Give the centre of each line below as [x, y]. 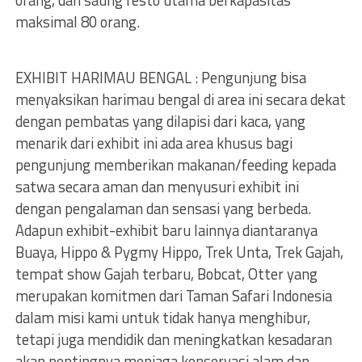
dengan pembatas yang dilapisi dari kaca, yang [160, 121]
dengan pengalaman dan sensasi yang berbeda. [163, 208]
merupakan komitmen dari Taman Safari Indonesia [173, 296]
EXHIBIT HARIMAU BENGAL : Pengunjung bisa [160, 78]
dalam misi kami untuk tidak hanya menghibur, [162, 318]
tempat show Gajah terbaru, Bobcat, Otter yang [166, 274]
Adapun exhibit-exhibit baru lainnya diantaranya [166, 230]
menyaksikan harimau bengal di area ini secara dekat [180, 99]
